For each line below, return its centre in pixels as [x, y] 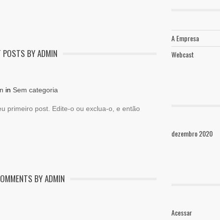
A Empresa [185, 38]
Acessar [182, 212]
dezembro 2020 [192, 133]
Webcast [183, 54]
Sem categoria [35, 90]
